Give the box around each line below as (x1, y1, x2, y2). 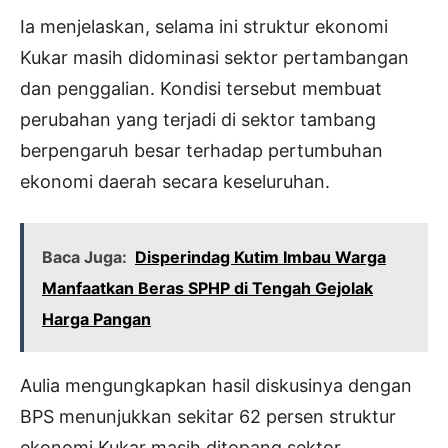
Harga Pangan (42, 309, 151, 330)
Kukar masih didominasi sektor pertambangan (20, 47, 409, 69)
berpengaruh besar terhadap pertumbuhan (20, 140, 383, 162)
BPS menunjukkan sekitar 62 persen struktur (20, 406, 396, 428)
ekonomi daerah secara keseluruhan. (20, 171, 330, 193)
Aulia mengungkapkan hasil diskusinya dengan (20, 375, 412, 397)
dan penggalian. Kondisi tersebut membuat (20, 78, 382, 100)
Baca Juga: (42, 247, 127, 268)
